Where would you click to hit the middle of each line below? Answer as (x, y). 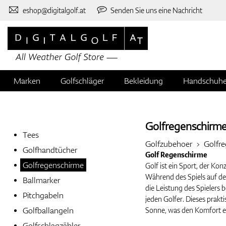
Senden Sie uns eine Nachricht (157, 10)
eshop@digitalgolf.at (54, 10)
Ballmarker (41, 180)
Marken (27, 81)
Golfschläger (82, 81)
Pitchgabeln (43, 195)
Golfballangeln (48, 211)
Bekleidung (144, 81)
